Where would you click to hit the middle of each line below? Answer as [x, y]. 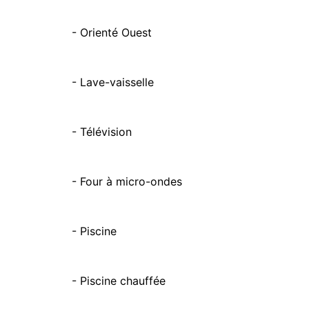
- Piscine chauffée [119, 281]
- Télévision [102, 132]
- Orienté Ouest [112, 32]
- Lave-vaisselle [113, 82]
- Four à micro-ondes [127, 181]
